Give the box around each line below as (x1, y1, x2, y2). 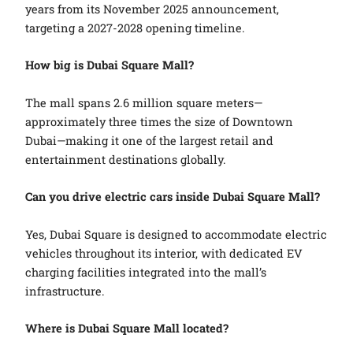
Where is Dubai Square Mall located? (25, 320, 229, 336)
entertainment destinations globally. (25, 151, 227, 167)
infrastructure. (25, 283, 106, 299)
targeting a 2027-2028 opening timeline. (25, 20, 246, 36)
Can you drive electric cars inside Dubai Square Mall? (25, 189, 321, 205)
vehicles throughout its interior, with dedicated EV (25, 245, 303, 261)
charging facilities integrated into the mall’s (25, 264, 267, 280)
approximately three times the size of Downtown (25, 113, 294, 129)
